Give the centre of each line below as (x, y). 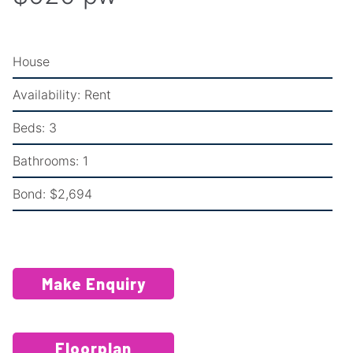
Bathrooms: (46, 160)
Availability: (46, 94)
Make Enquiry (93, 283)
